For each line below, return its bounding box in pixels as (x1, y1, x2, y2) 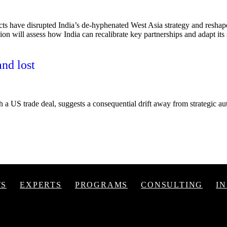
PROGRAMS (74, 180, 128, 189)
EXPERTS (20, 180, 62, 189)
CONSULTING (141, 180, 203, 189)
